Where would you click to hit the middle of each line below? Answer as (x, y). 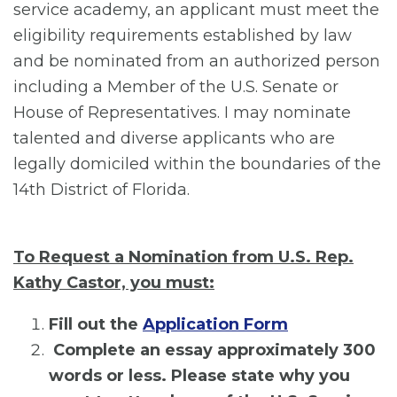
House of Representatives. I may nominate (182, 112)
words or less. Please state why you (199, 375)
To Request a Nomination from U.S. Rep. (183, 257)
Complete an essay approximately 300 (214, 350)
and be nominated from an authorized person (197, 61)
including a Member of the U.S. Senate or (176, 86)
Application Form (215, 324)
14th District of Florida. (104, 189)
